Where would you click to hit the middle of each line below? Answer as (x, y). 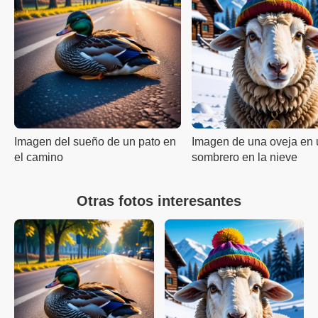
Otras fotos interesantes (159, 201)
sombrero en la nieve (245, 157)
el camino (39, 157)
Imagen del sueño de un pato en (95, 142)
